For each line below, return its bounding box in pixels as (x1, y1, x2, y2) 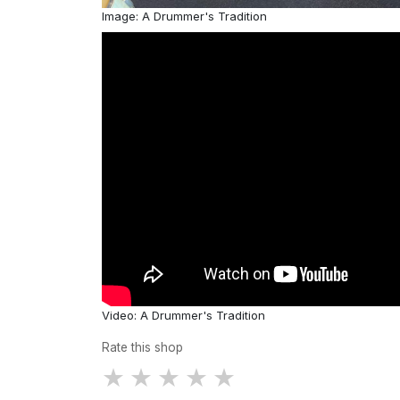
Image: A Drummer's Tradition (102, 9, 267, 24)
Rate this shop (102, 339, 183, 354)
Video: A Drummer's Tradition (102, 307, 265, 322)
